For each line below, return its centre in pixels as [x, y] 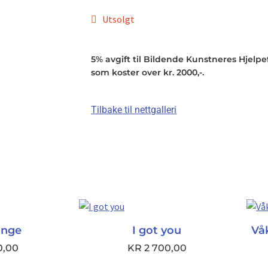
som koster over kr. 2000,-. [147, 72]
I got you [157, 230]
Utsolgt [118, 19]
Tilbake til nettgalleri [134, 110]
